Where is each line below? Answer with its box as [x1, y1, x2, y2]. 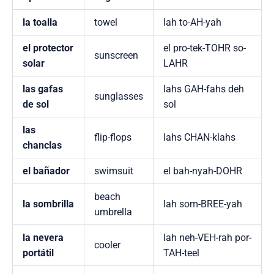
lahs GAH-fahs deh [163, 83, 244, 95]
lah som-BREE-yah [163, 198, 242, 210]
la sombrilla [23, 198, 74, 210]
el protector [23, 42, 73, 54]
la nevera [23, 232, 64, 244]
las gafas [23, 83, 63, 95]
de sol [23, 98, 49, 111]
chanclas [23, 139, 62, 152]
